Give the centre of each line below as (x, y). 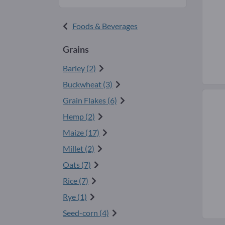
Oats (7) (77, 165)
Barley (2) (79, 68)
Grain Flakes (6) (90, 100)
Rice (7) (76, 181)
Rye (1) (75, 197)
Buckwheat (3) (88, 84)
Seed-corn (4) (86, 213)
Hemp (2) (79, 117)
